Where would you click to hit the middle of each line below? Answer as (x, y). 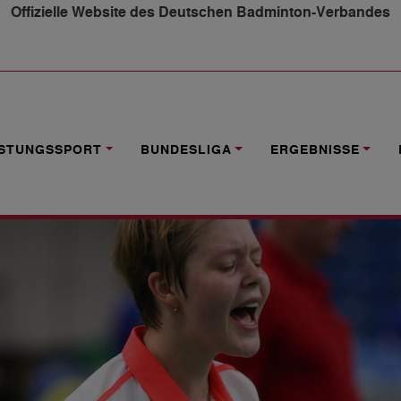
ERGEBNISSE (315, 150)
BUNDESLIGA (186, 150)
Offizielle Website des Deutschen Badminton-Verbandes (200, 13)
